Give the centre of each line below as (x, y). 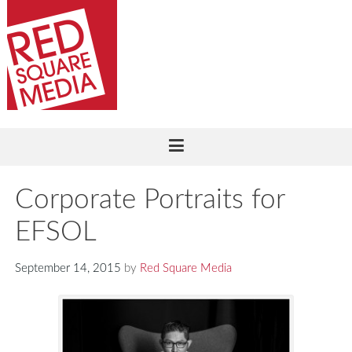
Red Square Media (185, 268)
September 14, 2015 (68, 268)
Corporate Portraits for (149, 200)
